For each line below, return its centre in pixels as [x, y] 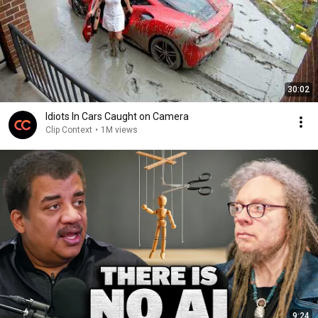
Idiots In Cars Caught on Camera [117, 116]
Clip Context [69, 130]
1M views [119, 130]
